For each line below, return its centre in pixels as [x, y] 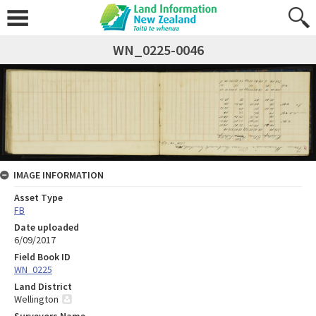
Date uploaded [47, 227]
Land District [43, 286]
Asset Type [38, 197]
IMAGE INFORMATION [59, 175]
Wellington [36, 299]
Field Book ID [42, 256]
